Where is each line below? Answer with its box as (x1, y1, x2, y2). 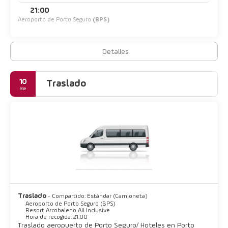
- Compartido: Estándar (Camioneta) (48, 193, 147, 199)
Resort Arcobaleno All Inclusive (25, 207, 110, 214)
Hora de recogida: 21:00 (25, 214, 88, 220)
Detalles (102, 48, 129, 55)
